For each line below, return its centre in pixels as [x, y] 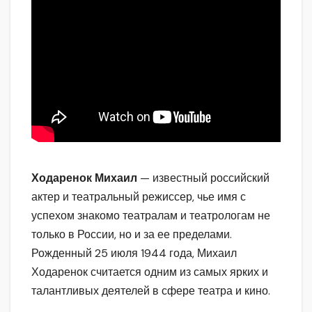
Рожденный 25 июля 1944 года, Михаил [134, 253]
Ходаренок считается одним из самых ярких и [150, 272]
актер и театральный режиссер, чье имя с [139, 197]
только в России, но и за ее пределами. [132, 235]
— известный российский [203, 178]
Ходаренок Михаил [84, 178]
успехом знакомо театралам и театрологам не [151, 216]
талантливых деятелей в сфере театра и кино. [151, 291]
